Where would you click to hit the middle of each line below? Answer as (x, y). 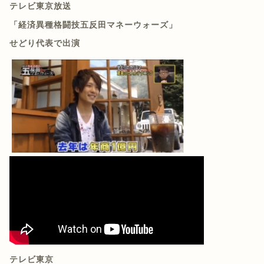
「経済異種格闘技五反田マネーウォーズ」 (93, 25)
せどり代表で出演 (44, 44)
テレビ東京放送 (40, 6)
